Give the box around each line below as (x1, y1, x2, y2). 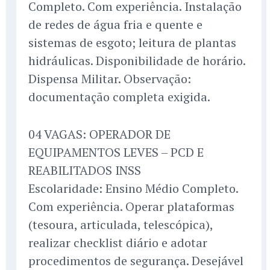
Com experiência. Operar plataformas (28, 198, 234, 215)
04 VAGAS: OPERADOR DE (28, 126, 171, 143)
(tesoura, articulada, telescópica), (28, 216, 213, 233)
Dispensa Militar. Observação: (28, 71, 191, 87)
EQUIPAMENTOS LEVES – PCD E (28, 144, 204, 161)
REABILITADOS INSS (28, 162, 141, 179)
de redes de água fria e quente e (28, 16, 202, 33)
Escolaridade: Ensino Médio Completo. (28, 180, 238, 197)
